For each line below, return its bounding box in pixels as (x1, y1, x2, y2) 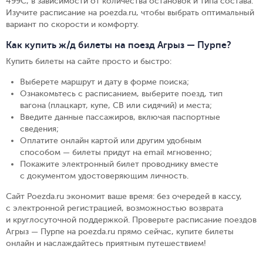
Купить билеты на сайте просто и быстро (6, 57, 170, 66)
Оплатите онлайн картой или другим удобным (20, 136, 201, 145)
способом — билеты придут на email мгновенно (20, 148, 210, 157)
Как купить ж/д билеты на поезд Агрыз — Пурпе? (6, 40, 231, 50)
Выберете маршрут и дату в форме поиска (20, 77, 187, 86)
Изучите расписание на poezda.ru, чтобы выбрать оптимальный (6, 8, 254, 17)
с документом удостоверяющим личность (20, 171, 187, 180)
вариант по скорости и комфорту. (6, 20, 139, 29)
